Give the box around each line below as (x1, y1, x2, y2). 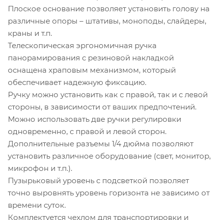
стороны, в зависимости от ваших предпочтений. (8, 102, 196, 111)
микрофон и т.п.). (8, 163, 72, 173)
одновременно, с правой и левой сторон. (8, 126, 166, 136)
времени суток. (8, 200, 66, 210)
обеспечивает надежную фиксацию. (8, 77, 146, 87)
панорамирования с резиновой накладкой (8, 53, 174, 62)
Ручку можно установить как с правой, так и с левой (8, 89, 208, 99)
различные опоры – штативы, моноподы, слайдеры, (8, 16, 206, 26)
